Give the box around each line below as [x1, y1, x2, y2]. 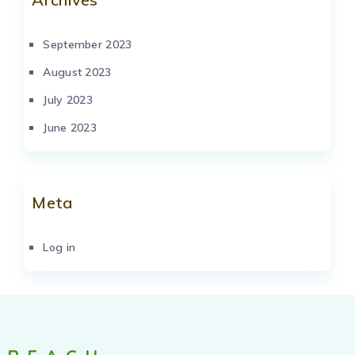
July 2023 [43, 92, 94, 107]
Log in [43, 239, 76, 254]
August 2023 [43, 64, 112, 79]
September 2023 [43, 36, 132, 52]
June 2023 [43, 120, 97, 135]
